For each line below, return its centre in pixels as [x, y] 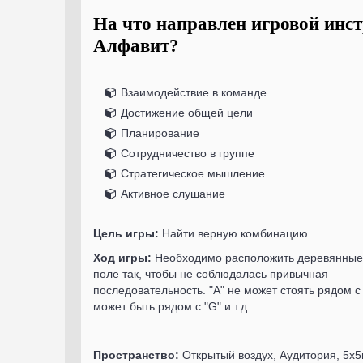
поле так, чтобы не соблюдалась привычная [211, 274]
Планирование [160, 133]
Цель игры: [126, 233]
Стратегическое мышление [193, 173]
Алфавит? [136, 46]
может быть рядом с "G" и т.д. [172, 306]
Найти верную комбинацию [233, 233]
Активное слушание [173, 194]
